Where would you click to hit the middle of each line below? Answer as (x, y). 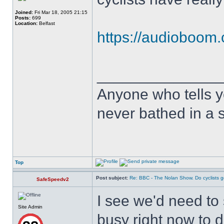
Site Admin (30, 207)
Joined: (24, 12)
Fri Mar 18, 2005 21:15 (60, 12)
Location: (26, 23)
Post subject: (112, 178)
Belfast (46, 23)
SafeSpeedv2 (52, 179)
